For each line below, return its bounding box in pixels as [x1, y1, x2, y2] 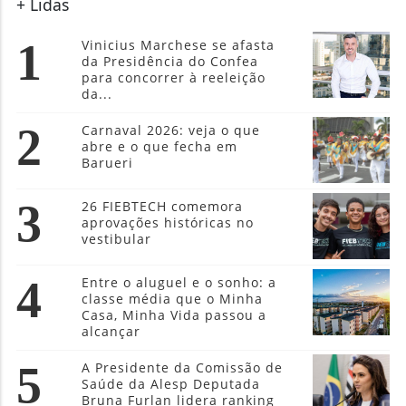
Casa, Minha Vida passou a [82, 230, 267, 248]
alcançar [82, 246, 141, 265]
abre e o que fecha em [82, 62, 238, 80]
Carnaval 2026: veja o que [82, 45, 261, 63]
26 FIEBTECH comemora [82, 121, 244, 140]
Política [15, 377, 72, 400]
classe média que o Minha [82, 214, 264, 232]
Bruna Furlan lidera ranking [82, 315, 275, 333]
